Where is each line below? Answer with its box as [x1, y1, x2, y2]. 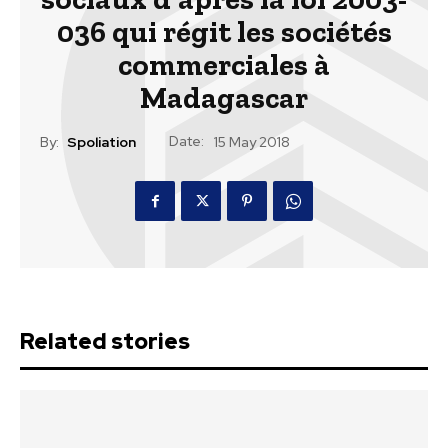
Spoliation [67, 133, 136, 152]
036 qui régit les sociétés [56, 14, 392, 50]
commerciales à [118, 47, 330, 83]
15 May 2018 [214, 133, 290, 152]
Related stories [20, 327, 190, 356]
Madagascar [140, 80, 308, 116]
